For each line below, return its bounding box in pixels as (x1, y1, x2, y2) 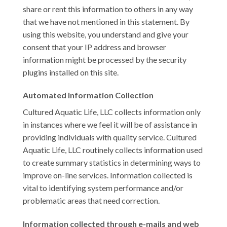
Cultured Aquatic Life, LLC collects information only (23, 107, 201, 117)
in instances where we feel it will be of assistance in (23, 120, 197, 130)
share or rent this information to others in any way (23, 4, 193, 14)
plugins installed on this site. (23, 67, 119, 77)
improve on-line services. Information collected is (23, 170, 193, 180)
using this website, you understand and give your (23, 29, 188, 39)
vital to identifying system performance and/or (23, 183, 183, 193)
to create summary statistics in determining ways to (23, 158, 201, 168)
